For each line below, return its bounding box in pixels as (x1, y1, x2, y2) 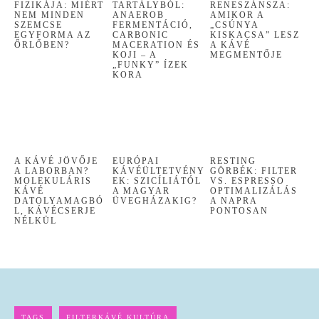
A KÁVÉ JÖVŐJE (14, 155, 98, 166)
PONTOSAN (210, 205, 269, 216)
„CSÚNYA (210, 20, 260, 31)
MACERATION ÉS (112, 40, 200, 51)
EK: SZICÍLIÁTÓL (112, 175, 202, 186)
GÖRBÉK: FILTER (210, 165, 298, 176)
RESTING (210, 155, 257, 166)
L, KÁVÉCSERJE (14, 205, 96, 216)
